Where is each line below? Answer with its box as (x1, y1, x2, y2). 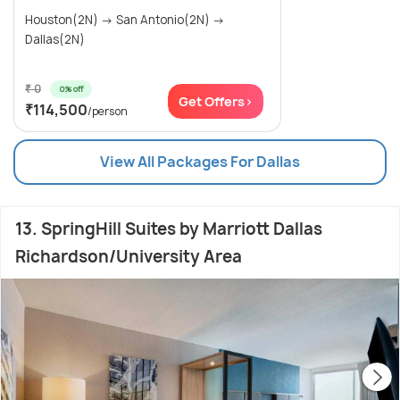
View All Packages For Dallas (100, 152, 300, 172)
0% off (59, 83, 83, 96)
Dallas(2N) (25, 31, 85, 48)
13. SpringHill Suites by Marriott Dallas (15, 218, 322, 241)
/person (87, 104, 128, 120)
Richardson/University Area (15, 246, 242, 269)
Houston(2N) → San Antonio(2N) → (25, 12, 225, 29)
